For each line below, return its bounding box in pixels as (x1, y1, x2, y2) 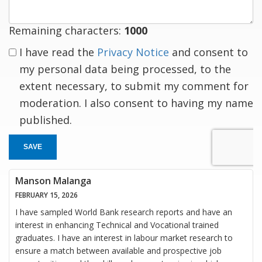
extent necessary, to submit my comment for (19, 78, 249, 93)
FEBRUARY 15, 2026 (15, 189, 78, 200)
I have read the (19, 44, 97, 59)
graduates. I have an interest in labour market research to (15, 232, 233, 243)
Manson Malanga (15, 174, 91, 187)
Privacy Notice (97, 44, 169, 59)
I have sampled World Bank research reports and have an (15, 206, 232, 218)
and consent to (169, 44, 248, 59)
